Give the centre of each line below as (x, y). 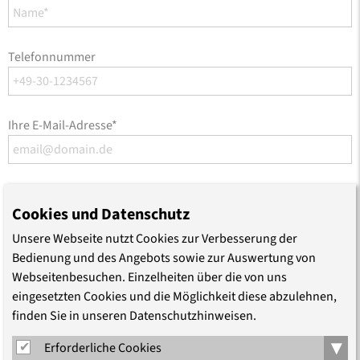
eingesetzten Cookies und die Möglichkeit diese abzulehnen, (174, 297)
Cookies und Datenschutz (101, 215)
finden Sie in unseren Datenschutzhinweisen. (134, 316)
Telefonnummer (52, 57)
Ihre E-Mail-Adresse (60, 125)
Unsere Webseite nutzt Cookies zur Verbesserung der (155, 239)
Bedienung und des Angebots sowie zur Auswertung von (164, 258)
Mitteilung (35, 194)
